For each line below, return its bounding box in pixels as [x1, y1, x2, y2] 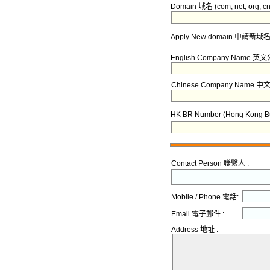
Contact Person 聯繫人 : [171, 159, 249, 168]
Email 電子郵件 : [171, 210, 224, 219]
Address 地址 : [171, 225, 218, 234]
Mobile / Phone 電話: [171, 193, 239, 202]
